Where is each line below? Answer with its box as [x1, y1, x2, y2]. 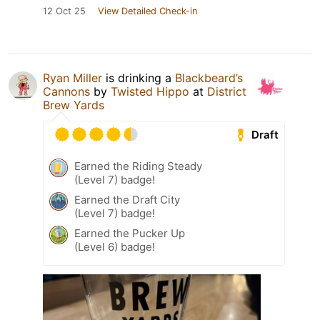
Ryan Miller [43, 71, 102, 86]
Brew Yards [43, 98, 104, 113]
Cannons [43, 84, 90, 99]
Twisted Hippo [111, 84, 189, 99]
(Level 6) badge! [74, 240, 155, 254]
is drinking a [102, 71, 175, 86]
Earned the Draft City [74, 193, 180, 207]
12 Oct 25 [43, 6, 86, 17]
